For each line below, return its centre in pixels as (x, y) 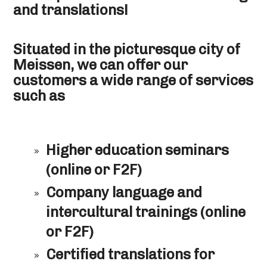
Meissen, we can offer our (101, 65)
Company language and (124, 193)
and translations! (71, 10)
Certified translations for (131, 254)
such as (39, 96)
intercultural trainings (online (146, 212)
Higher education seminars (138, 150)
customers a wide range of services (133, 80)
